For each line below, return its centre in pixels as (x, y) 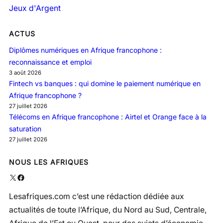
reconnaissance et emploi (50, 62)
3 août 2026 (25, 73)
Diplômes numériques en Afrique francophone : (85, 50)
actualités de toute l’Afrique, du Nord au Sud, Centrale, (108, 210)
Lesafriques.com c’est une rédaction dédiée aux (97, 197)
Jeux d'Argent (35, 8)
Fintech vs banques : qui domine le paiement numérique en (105, 84)
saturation (25, 129)
